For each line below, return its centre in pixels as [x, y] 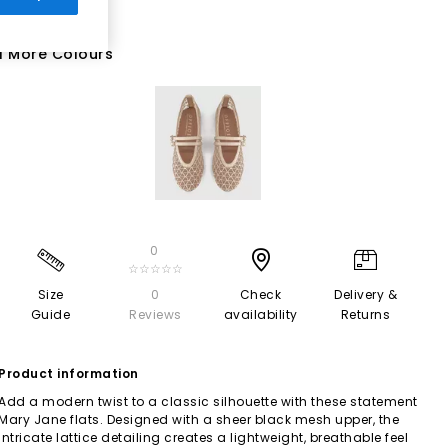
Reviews [155, 314]
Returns [365, 314]
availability [260, 314]
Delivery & [365, 294]
